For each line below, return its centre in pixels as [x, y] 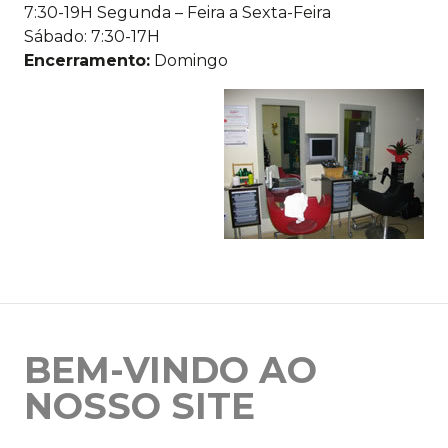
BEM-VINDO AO [170, 370]
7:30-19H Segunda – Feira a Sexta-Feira [177, 13]
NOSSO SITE [139, 406]
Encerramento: [87, 61]
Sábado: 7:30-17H [92, 37]
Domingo [189, 61]
